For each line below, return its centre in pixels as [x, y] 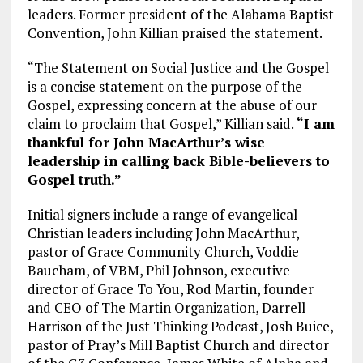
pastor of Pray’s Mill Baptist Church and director [178, 344]
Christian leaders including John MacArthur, [163, 233]
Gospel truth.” [74, 179]
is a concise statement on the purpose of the [164, 86]
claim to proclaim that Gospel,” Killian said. [162, 123]
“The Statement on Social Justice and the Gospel [178, 67]
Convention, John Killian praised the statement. [175, 32]
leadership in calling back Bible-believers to [178, 160]
